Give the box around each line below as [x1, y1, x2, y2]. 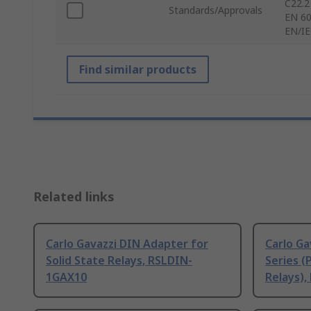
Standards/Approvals [169, 3, 262, 17]
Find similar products [79, 62, 196, 78]
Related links [33, 188, 115, 205]
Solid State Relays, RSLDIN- [46, 253, 192, 269]
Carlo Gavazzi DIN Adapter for [46, 236, 208, 252]
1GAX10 [46, 269, 87, 285]
